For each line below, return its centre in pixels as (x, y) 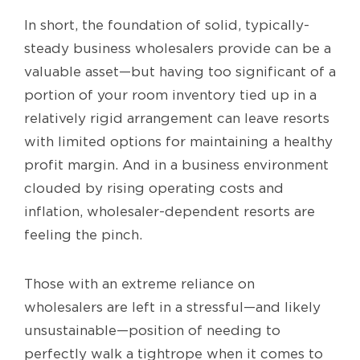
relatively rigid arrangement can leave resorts (177, 119)
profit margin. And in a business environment (176, 165)
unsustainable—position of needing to (152, 331)
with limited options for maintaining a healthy (178, 142)
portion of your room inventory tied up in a (170, 95)
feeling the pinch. (83, 235)
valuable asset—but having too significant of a (180, 72)
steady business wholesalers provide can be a (178, 49)
